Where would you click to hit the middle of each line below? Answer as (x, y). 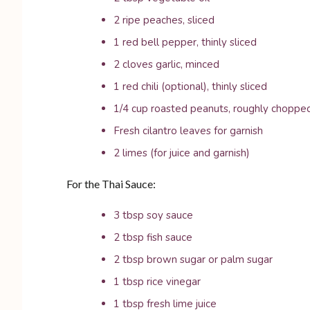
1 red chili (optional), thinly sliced (190, 86)
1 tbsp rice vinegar (157, 282)
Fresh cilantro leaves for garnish (188, 131)
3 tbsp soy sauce (153, 215)
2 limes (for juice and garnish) (182, 153)
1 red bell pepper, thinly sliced (185, 42)
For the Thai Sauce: (111, 184)
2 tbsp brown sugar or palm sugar (193, 259)
